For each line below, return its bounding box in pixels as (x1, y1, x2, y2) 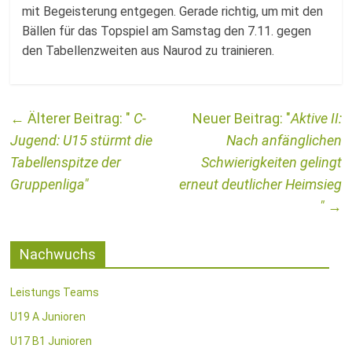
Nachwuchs (20, 246, 97, 262)
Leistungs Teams (10, 286, 100, 299)
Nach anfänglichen (225, 132, 342, 148)
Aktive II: (290, 110, 342, 126)
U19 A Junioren (10, 310, 86, 323)
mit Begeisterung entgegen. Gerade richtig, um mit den (22, 4, 324, 19)
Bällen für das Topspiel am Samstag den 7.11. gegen (22, 24, 312, 38)
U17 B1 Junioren (10, 335, 93, 347)
